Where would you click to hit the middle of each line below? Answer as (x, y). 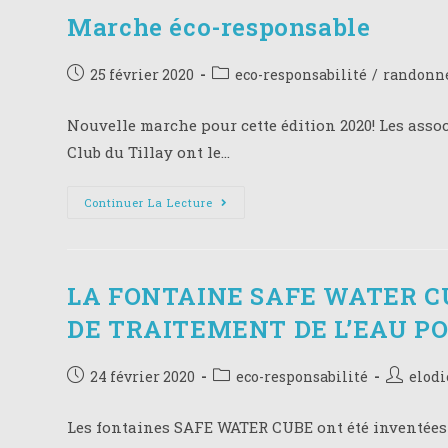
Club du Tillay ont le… (149, 151)
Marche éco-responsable (219, 26)
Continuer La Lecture (149, 202)
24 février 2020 (143, 376)
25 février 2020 (142, 74)
